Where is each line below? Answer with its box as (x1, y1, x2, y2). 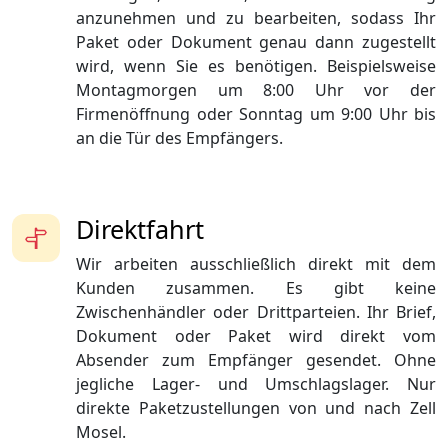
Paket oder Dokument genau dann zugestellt (76, 31, 436, 54)
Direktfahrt (76, 212, 204, 247)
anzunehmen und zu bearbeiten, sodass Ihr (76, 7, 436, 30)
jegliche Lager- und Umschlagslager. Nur (76, 373, 436, 396)
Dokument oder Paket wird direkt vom (76, 325, 436, 348)
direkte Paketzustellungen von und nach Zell (76, 397, 436, 420)
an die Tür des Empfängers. (76, 127, 283, 150)
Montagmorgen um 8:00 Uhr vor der (76, 79, 436, 102)
